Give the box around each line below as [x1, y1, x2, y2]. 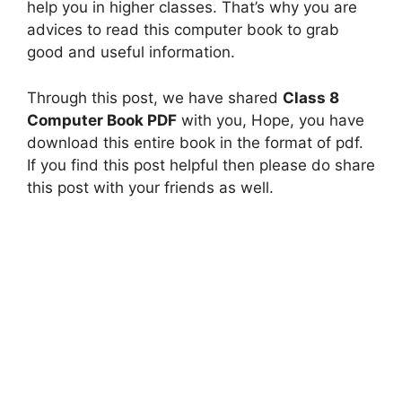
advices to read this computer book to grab [27, 21, 339, 39]
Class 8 [283, 88, 339, 107]
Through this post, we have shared [27, 88, 283, 107]
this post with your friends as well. [27, 178, 274, 197]
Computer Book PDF [27, 110, 177, 129]
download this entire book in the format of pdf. [27, 133, 363, 152]
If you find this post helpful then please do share [27, 155, 375, 174]
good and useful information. [27, 43, 235, 62]
